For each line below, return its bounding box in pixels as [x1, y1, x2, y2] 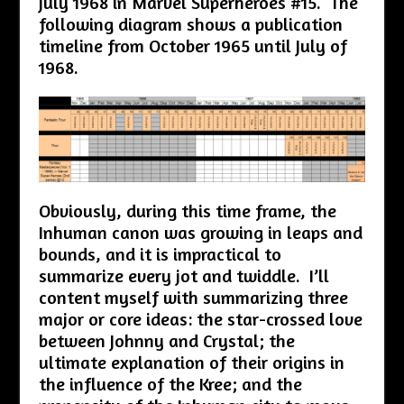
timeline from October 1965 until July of [38, 33, 347, 57]
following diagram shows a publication [38, 12, 343, 35]
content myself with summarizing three [38, 285, 348, 308]
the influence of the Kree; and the [38, 372, 302, 395]
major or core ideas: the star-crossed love [38, 307, 363, 330]
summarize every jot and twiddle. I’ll [38, 263, 329, 287]
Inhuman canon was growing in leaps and [38, 220, 363, 243]
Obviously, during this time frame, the [38, 198, 336, 222]
